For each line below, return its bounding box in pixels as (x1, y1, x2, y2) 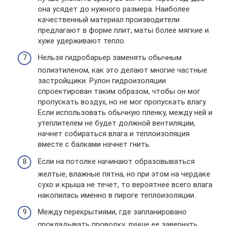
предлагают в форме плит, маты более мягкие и (38, 25, 209, 35)
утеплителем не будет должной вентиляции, (38, 119, 195, 128)
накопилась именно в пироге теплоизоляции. (38, 190, 196, 200)
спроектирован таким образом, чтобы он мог (38, 87, 200, 96)
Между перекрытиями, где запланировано (38, 207, 187, 217)
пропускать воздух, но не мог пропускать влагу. (38, 97, 207, 107)
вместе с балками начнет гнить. (38, 140, 151, 149)
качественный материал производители (38, 15, 180, 24)
